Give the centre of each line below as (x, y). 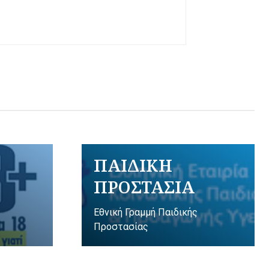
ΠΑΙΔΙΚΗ (133, 165)
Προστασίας (121, 227)
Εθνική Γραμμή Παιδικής (146, 212)
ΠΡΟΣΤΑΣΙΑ (144, 187)
